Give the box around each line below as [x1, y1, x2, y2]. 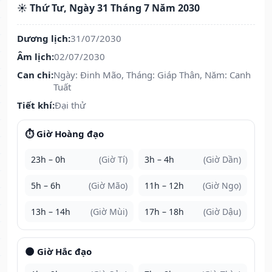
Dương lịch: [17, 32, 70, 45]
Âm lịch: [17, 50, 54, 63]
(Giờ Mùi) [90, 206, 127, 218]
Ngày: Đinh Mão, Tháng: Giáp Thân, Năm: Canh [53, 69, 251, 81]
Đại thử [55, 99, 86, 112]
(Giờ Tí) [99, 154, 127, 166]
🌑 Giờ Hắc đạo [25, 245, 92, 258]
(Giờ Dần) [203, 154, 241, 166]
